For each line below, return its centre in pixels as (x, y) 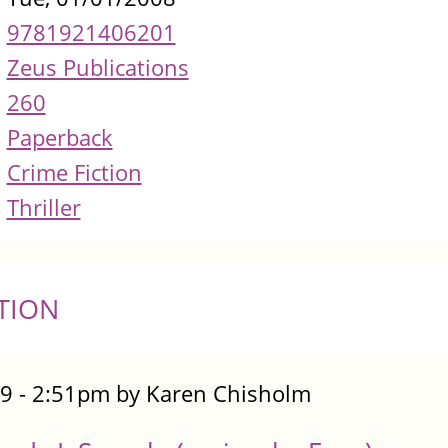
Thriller (43, 208)
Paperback (59, 138)
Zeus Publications (97, 68)
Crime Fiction (74, 173)
